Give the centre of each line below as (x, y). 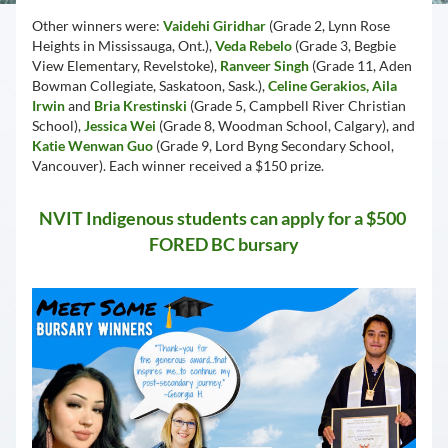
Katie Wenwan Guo (92, 145)
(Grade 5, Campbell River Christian (296, 105)
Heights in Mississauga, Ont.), (123, 45)
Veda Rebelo (255, 45)
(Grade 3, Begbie (345, 45)
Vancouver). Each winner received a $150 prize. (178, 165)
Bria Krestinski (140, 105)
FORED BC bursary (224, 244)
